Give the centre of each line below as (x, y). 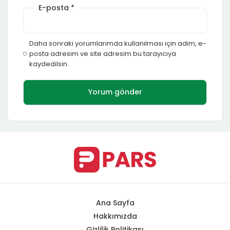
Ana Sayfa (115, 203)
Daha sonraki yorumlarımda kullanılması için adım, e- (118, 43)
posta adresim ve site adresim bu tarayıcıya (102, 53)
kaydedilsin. (49, 64)
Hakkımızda (115, 216)
